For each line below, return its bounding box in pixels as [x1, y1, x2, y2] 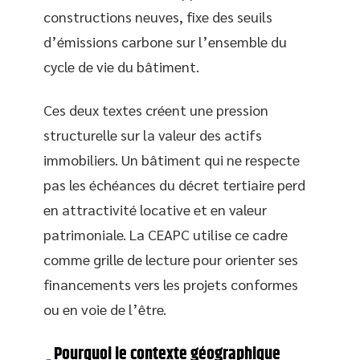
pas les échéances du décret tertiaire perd [43, 174, 305, 194]
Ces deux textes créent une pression [43, 100, 268, 119]
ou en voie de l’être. [43, 299, 166, 318]
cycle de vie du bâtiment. [43, 57, 199, 76]
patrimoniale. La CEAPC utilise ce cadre [43, 224, 288, 243]
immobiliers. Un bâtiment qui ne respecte [43, 149, 300, 169]
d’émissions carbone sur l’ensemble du [43, 32, 287, 51]
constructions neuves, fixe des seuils [43, 7, 272, 27]
